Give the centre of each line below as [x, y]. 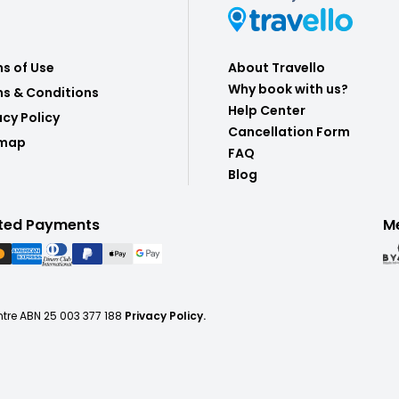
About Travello [277, 67]
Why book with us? [288, 89]
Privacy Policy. [165, 315]
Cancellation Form [289, 131]
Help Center [267, 110]
